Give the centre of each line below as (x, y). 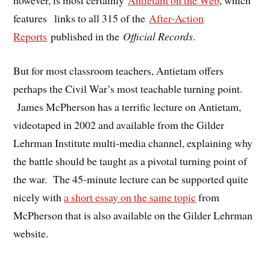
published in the (85, 36)
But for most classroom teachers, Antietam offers (119, 71)
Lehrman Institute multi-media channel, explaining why (133, 143)
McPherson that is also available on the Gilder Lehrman (133, 215)
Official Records (158, 36)
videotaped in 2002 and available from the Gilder (119, 125)
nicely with (39, 197)
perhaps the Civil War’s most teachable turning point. (128, 89)
